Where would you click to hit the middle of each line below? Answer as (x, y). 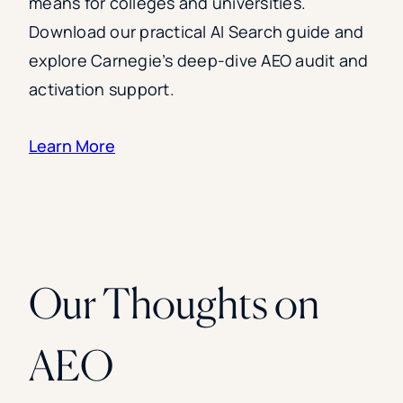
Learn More (72, 146)
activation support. (102, 90)
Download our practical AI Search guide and (197, 32)
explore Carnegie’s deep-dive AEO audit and (199, 61)
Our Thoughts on (174, 303)
